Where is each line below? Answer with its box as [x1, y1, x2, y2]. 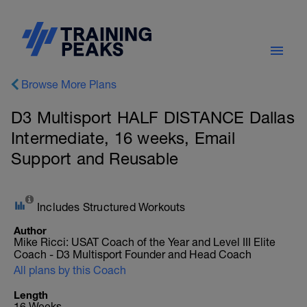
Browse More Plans [21, 78, 116, 90]
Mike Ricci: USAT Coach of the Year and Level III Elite [14, 236, 275, 248]
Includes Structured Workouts [37, 201, 186, 213]
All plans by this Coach [14, 264, 126, 276]
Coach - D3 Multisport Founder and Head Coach [14, 248, 251, 260]
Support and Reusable [11, 149, 178, 168]
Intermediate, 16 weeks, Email [11, 128, 235, 147]
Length [14, 288, 48, 301]
